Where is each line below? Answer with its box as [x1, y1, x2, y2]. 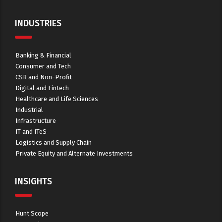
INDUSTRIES [15, 18, 61, 29]
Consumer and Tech [15, 62, 71, 70]
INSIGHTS [15, 176, 52, 187]
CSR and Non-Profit [15, 73, 72, 81]
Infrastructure [15, 117, 56, 124]
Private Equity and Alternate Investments [15, 150, 133, 157]
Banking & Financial [15, 52, 71, 59]
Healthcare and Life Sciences [15, 95, 98, 103]
